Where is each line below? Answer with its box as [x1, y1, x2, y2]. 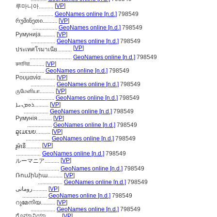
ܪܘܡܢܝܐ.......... [34, 101, 50, 108]
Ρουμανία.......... [15, 74, 57, 81]
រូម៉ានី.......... [15, 143, 42, 150]
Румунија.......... [15, 31, 57, 38]
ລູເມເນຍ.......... [15, 128, 52, 135]
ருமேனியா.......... [15, 88, 56, 94]
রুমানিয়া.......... [15, 61, 46, 67]
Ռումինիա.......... [15, 172, 64, 179]
